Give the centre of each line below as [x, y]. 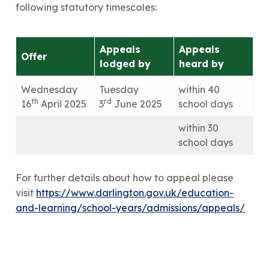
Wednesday [49, 89]
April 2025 [62, 104]
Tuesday [119, 89]
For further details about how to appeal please [125, 177]
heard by [201, 63]
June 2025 [137, 104]
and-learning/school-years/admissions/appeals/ [130, 207]
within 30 [198, 128]
